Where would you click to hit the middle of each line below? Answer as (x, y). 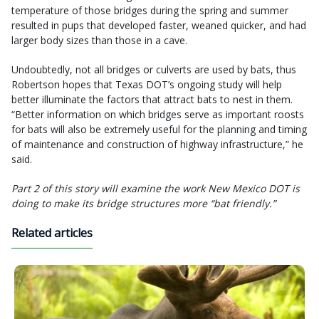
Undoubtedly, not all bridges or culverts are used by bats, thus (154, 70)
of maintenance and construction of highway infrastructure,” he (157, 145)
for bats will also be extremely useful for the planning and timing (159, 130)
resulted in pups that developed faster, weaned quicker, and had (159, 26)
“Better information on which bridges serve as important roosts (158, 115)
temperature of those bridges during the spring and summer (150, 11)
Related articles (52, 233)
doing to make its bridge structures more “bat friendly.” (143, 204)
